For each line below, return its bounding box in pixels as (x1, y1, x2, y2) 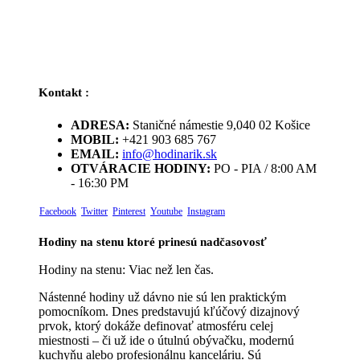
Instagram (187, 206, 225, 218)
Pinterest (112, 206, 145, 218)
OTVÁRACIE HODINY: (71, 162, 211, 176)
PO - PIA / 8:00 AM (214, 162, 317, 176)
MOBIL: (71, 133, 119, 147)
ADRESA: (71, 118, 129, 133)
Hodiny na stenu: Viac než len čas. (39, 263, 214, 277)
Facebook (39, 206, 76, 218)
